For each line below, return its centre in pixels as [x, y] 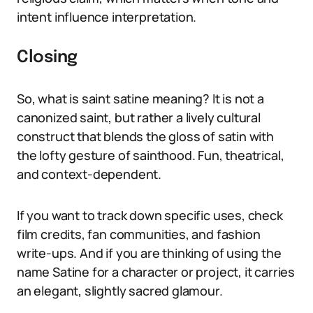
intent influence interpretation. [107, 17]
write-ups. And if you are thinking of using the [149, 253]
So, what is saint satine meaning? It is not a [140, 99]
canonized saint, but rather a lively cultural [139, 117]
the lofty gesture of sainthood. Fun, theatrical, [151, 155]
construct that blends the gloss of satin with [145, 136]
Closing [47, 58]
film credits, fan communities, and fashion [139, 234]
